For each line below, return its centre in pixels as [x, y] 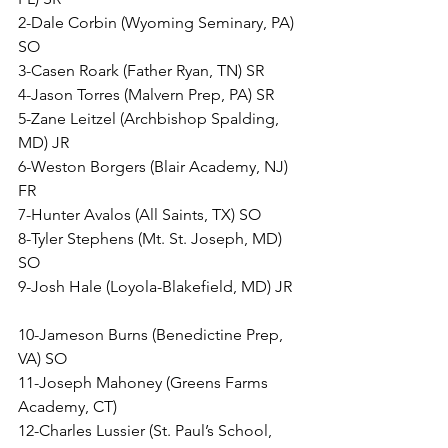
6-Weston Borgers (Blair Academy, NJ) [155, 167]
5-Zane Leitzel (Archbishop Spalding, [150, 119]
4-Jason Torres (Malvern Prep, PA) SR [146, 95]
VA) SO [42, 359]
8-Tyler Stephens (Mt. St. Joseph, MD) [152, 239]
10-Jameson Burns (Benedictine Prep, [152, 335]
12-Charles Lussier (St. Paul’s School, [147, 431]
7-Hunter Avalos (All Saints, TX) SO [139, 215]
